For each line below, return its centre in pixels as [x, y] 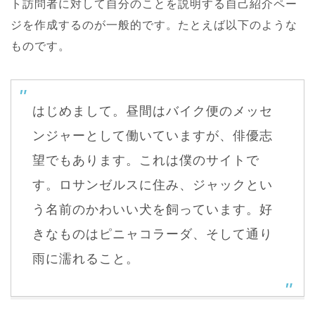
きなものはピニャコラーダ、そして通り [153, 234]
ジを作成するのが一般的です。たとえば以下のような [154, 25]
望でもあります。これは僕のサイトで [146, 160]
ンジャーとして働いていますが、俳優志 [153, 136]
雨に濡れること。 [86, 259]
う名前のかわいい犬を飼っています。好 [153, 210]
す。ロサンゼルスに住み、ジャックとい [153, 185]
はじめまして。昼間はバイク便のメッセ [153, 111]
